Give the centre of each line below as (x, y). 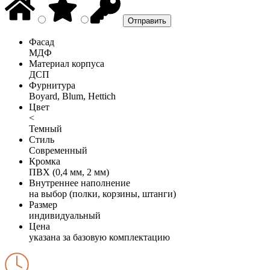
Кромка (45, 161)
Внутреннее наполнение (80, 183)
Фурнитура (52, 85)
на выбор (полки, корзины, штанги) (102, 193)
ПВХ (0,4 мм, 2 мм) (69, 172)
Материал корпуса (67, 63)
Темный (46, 128)
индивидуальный (65, 215)
